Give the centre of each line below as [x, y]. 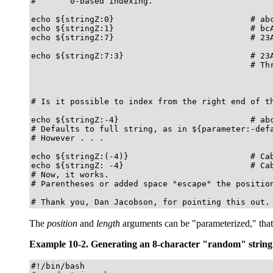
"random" [224, 244]
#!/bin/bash [58, 266]
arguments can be [156, 223]
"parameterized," [224, 223]
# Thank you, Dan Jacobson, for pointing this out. [151, 202]
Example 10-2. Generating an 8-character [116, 244]
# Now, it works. [70, 174]
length [108, 223]
